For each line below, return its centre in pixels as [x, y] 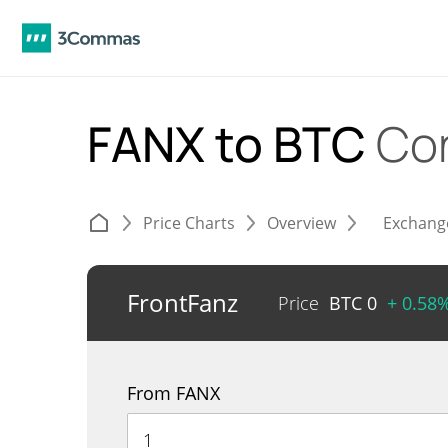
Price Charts [189, 223]
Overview [301, 223]
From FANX [173, 393]
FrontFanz [182, 302]
